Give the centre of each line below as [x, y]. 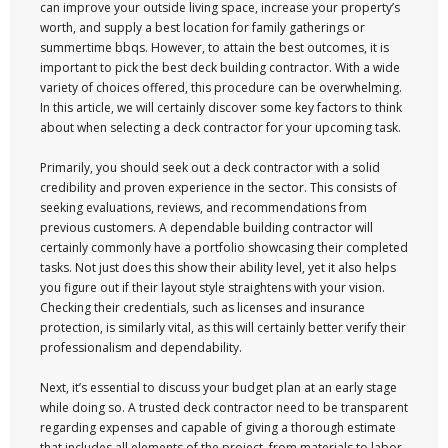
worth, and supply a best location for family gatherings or [202, 27]
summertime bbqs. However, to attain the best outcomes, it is [214, 47]
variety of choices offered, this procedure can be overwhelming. [221, 87]
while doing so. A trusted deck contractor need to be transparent [224, 407]
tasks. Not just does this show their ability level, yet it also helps [218, 267]
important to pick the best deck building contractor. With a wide [220, 67]
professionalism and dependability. [141, 347]
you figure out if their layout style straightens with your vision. [212, 287]
